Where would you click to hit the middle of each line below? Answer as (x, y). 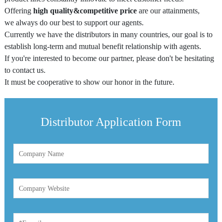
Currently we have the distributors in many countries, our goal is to (109, 35)
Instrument (31, 176)
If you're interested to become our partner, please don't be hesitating (109, 58)
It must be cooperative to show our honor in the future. (89, 82)
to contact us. (25, 70)
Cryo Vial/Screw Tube (50, 34)
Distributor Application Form (111, 122)
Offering (19, 11)
